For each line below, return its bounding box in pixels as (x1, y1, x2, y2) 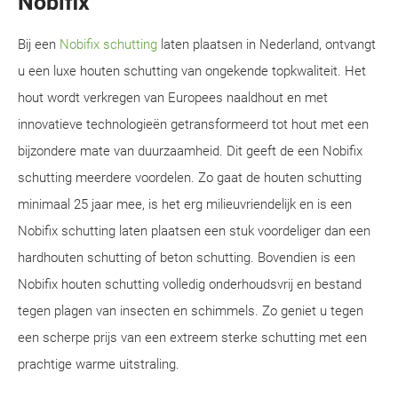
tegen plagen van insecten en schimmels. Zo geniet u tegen (18, 303, 363, 319)
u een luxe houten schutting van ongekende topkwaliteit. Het (18, 63, 366, 79)
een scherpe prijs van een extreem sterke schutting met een (18, 330, 367, 346)
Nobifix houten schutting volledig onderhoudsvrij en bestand (18, 276, 362, 292)
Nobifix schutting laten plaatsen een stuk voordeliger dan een (18, 223, 370, 239)
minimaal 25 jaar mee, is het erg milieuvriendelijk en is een (18, 196, 352, 212)
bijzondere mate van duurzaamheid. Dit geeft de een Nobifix (18, 143, 362, 159)
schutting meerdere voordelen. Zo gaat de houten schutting (18, 170, 362, 186)
